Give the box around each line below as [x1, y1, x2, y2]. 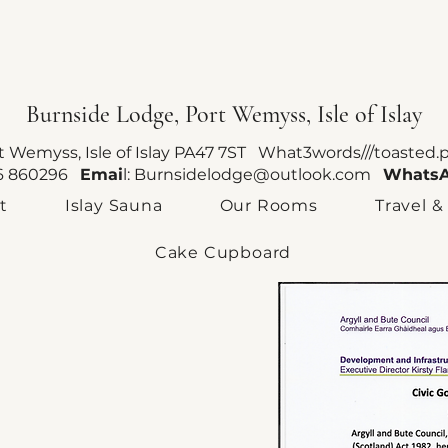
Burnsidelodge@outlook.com [133, 165, 371, 184]
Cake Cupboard [154, 243, 292, 262]
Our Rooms [219, 196, 318, 215]
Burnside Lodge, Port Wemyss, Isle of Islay [25, 100, 422, 129]
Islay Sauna [64, 196, 163, 215]
